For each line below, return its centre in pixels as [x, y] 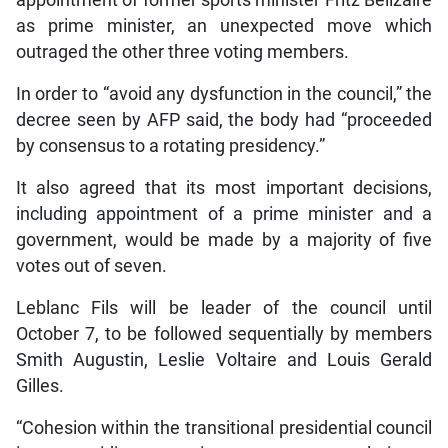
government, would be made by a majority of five [224, 239]
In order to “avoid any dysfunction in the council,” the [224, 93]
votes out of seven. [91, 265]
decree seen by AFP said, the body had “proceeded [224, 119]
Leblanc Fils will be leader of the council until [224, 307]
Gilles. [39, 385]
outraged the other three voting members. [182, 51]
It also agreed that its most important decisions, [224, 187]
